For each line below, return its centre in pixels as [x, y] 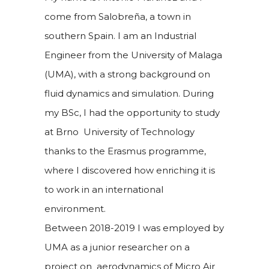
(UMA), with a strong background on [127, 74]
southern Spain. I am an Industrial [120, 35]
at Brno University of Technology [119, 131]
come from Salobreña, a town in [118, 16]
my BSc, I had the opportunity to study [132, 112]
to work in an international [104, 189]
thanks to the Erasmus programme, [125, 151]
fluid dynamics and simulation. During [129, 93]
